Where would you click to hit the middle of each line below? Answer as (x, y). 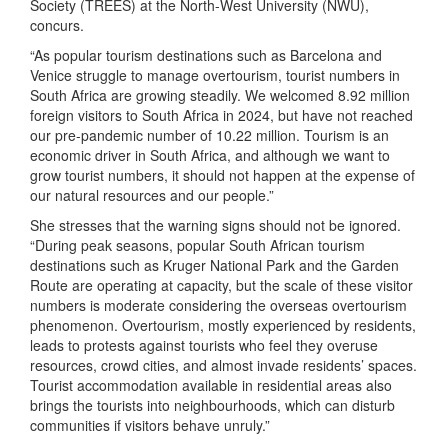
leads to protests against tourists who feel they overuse (204, 345)
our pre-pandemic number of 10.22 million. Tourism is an (209, 135)
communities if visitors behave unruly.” (150, 425)
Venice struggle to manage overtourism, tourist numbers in (215, 75)
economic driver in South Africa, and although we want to (210, 155)
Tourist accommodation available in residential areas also (211, 385)
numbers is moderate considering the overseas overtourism (218, 305)
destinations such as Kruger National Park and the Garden (214, 265)
